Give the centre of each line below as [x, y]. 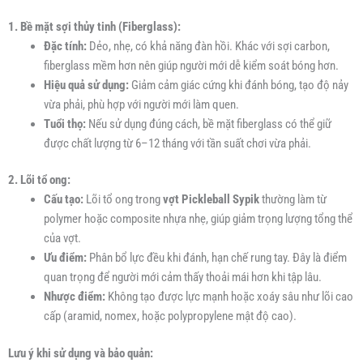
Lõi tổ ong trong [123, 200]
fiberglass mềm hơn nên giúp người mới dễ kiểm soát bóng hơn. [191, 65]
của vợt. [62, 239]
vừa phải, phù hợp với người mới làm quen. [141, 104]
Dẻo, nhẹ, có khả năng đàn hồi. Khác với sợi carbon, [208, 46]
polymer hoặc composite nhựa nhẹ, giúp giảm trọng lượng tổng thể [198, 219]
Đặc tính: [65, 46]
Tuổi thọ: [64, 124]
